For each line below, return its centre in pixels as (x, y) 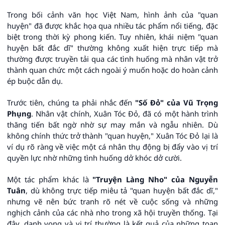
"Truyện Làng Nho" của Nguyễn (155, 179)
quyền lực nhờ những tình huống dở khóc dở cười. (94, 157)
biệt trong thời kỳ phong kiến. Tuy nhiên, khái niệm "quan (113, 36)
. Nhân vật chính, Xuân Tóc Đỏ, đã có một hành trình (125, 113)
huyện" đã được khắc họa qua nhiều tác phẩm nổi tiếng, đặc (113, 25)
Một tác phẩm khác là (50, 179)
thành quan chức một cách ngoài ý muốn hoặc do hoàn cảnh (113, 70)
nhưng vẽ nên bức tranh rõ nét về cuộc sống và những (113, 201)
